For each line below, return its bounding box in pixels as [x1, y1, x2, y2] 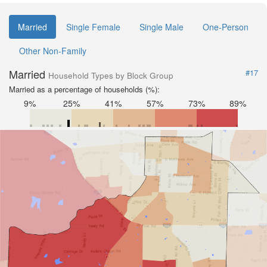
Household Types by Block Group [48, 70, 173, 82]
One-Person [203, 21, 249, 33]
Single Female [66, 21, 120, 33]
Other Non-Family [19, 45, 86, 57]
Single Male [139, 21, 184, 33]
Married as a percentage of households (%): [9, 83, 160, 95]
